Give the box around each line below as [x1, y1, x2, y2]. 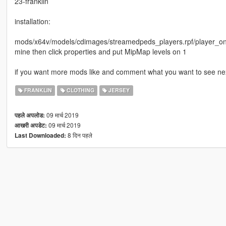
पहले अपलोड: [14, 111, 45, 120]
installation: [14, 16, 50, 27]
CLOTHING [65, 86, 94, 94]
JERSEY [107, 86, 130, 94]
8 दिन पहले [66, 131, 92, 140]
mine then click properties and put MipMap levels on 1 [14, 46, 187, 57]
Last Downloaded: [14, 131, 66, 140]
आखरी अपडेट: [14, 121, 47, 130]
